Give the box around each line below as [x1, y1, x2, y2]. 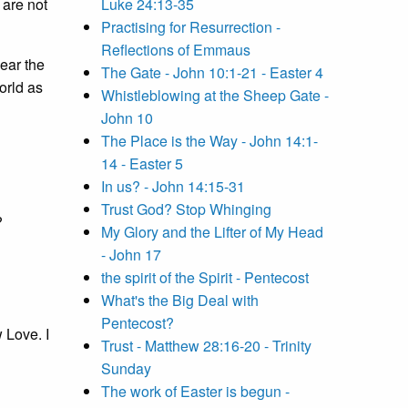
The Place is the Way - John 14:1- [101, 130, 318, 152]
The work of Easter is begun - [101, 381, 290, 403]
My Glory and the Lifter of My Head [101, 221, 323, 243]
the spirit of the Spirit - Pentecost [101, 267, 309, 289]
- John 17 [101, 244, 161, 266]
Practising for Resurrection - [101, 16, 280, 38]
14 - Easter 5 [101, 153, 183, 175]
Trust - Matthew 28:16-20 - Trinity [101, 335, 311, 357]
